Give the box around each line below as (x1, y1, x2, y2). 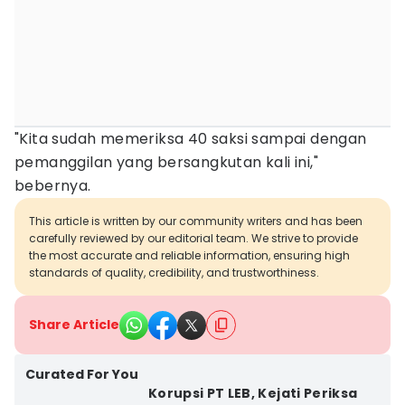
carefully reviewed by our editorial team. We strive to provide (29, 231, 358, 246)
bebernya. (14, 175, 91, 196)
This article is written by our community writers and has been (29, 213, 363, 229)
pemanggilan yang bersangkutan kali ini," (14, 152, 318, 173)
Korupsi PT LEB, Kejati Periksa (147, 384, 358, 402)
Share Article (29, 316, 119, 334)
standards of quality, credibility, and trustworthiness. (29, 265, 319, 280)
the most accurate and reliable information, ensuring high (29, 248, 350, 263)
